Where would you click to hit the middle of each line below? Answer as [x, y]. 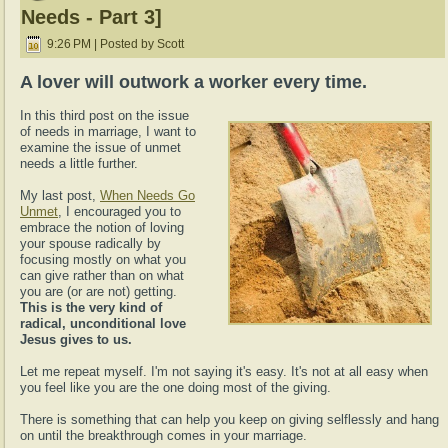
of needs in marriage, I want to [108, 131]
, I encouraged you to [119, 211]
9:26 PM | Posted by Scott [114, 44]
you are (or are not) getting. [98, 291]
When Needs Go [147, 195]
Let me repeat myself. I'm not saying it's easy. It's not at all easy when [224, 371]
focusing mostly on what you [103, 259]
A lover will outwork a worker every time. [193, 82]
